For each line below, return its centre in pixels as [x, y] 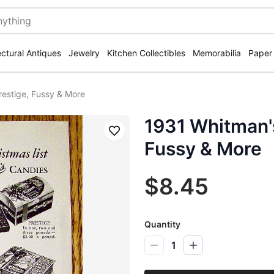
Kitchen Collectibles [146, 53]
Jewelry [84, 53]
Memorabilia [217, 53]
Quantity [162, 224]
